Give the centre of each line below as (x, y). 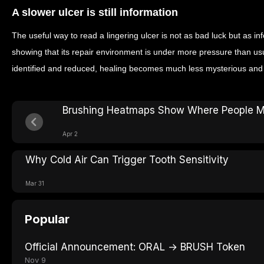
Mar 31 (35, 183)
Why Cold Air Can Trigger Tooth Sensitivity (127, 159)
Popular (47, 219)
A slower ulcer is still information (95, 12)
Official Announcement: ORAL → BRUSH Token (135, 247)
